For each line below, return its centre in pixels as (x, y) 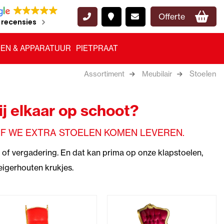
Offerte (171, 16)
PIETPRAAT (97, 48)
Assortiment (104, 74)
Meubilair (157, 74)
